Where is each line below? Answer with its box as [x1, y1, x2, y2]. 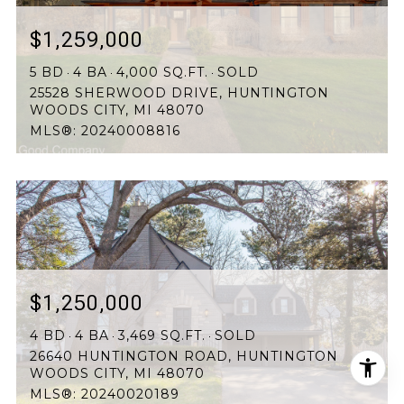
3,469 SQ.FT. [118, 327, 206, 344]
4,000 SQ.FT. [116, 64, 208, 81]
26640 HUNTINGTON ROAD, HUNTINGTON [30, 348, 338, 365]
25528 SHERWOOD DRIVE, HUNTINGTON [30, 85, 329, 102]
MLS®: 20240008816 [30, 123, 180, 140]
